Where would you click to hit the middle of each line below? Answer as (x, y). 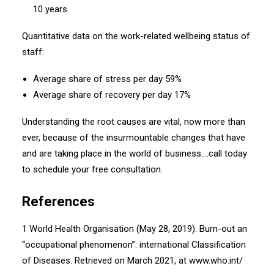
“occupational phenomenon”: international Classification (134, 245)
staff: (33, 52)
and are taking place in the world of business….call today (135, 154)
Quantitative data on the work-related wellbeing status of (136, 36)
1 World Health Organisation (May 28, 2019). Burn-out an (135, 229)
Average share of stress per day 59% (107, 79)
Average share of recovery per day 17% (112, 95)
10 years (50, 9)
